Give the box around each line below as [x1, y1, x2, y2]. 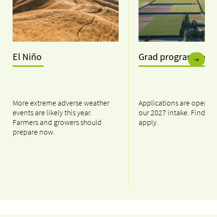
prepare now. [13, 127, 55, 137]
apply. [139, 117, 158, 127]
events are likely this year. [13, 108, 92, 118]
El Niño [13, 51, 44, 64]
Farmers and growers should [13, 117, 102, 127]
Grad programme [139, 51, 210, 64]
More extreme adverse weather [13, 98, 109, 108]
